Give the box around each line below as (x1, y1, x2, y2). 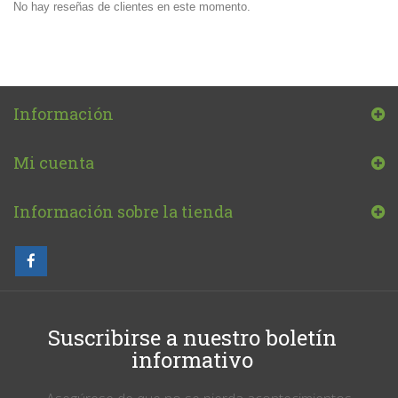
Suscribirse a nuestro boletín (47, 323, 337, 353)
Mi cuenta (13, 152, 94, 174)
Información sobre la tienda (13, 201, 233, 223)
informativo (131, 346, 253, 375)
